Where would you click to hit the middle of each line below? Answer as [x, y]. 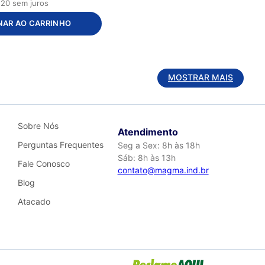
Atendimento [148, 132]
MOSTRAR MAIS [200, 77]
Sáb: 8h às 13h [146, 158]
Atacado [34, 201]
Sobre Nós [38, 126]
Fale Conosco [43, 164]
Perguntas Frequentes [60, 145]
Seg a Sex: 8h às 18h [159, 145]
